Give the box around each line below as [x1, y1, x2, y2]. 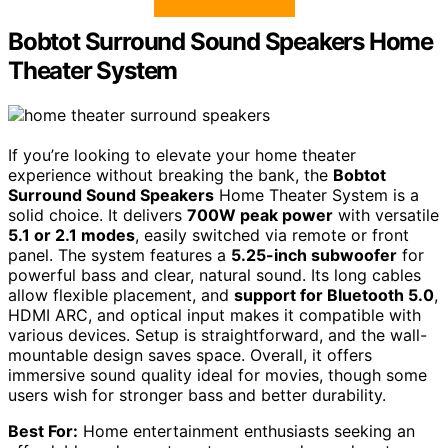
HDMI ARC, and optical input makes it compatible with [8, 305, 421, 325]
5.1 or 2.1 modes [8, 225, 135, 245]
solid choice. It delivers [8, 205, 187, 225]
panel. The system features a [8, 245, 231, 265]
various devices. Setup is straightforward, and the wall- [8, 325, 427, 345]
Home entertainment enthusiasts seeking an [78, 421, 415, 441]
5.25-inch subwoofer [231, 245, 397, 265]
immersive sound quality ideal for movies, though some [8, 365, 427, 385]
